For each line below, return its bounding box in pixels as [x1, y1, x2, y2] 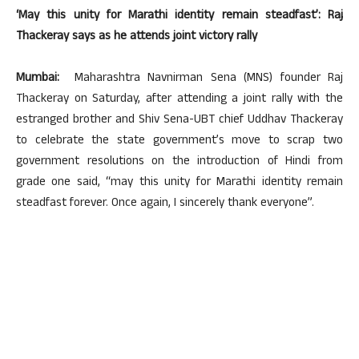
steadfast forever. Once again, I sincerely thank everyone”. [16, 194, 314, 215]
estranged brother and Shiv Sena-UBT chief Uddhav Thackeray [16, 111, 343, 131]
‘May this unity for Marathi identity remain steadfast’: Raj [16, 6, 343, 27]
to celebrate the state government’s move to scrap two [16, 131, 343, 152]
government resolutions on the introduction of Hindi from [16, 152, 343, 173]
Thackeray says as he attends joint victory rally [16, 27, 257, 48]
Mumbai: [16, 69, 59, 90]
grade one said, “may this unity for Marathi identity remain [16, 173, 343, 194]
